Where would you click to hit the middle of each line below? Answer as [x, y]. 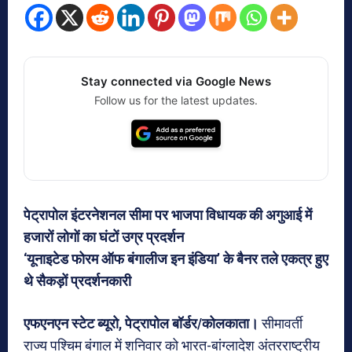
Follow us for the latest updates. [176, 101]
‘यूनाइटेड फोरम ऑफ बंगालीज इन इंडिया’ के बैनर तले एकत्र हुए [176, 259]
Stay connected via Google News [176, 82]
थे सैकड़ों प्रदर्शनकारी [77, 281]
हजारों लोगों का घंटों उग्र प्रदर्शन [104, 237]
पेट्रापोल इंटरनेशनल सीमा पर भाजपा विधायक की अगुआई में [168, 215]
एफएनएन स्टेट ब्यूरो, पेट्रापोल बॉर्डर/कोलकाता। [143, 324]
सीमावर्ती [282, 324]
